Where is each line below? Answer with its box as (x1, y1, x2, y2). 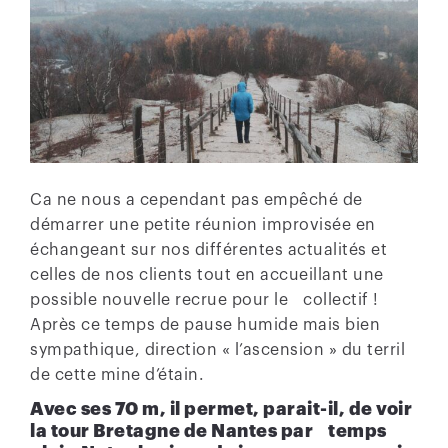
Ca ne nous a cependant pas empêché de (30, 192, 363, 209)
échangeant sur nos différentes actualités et (30, 242, 387, 259)
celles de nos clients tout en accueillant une (30, 267, 384, 284)
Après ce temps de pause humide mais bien (30, 317, 380, 334)
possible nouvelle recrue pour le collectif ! (30, 292, 379, 309)
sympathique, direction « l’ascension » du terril (30, 342, 405, 359)
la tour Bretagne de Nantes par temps (30, 422, 387, 441)
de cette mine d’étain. (30, 367, 204, 384)
